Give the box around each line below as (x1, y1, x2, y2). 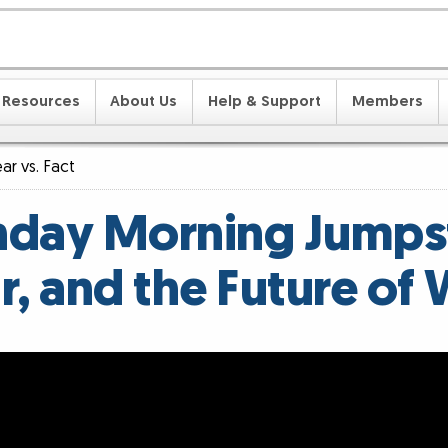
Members (351, 91, 423, 111)
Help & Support (208, 91, 322, 111)
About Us (110, 91, 178, 111)
